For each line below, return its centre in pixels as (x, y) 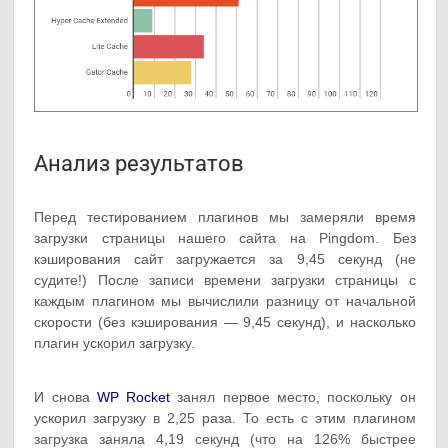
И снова (65, 397)
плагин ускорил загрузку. (115, 343)
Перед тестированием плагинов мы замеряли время (225, 217)
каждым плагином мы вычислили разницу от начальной (225, 301)
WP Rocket (133, 397)
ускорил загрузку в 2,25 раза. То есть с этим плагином (225, 418)
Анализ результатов (139, 164)
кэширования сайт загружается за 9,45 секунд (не (225, 259)
